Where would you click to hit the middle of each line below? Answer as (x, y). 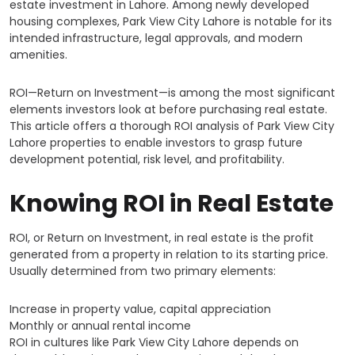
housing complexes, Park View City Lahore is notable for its (171, 21)
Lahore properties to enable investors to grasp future (156, 143)
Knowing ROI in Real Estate (172, 204)
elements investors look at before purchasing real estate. (168, 109)
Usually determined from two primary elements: (143, 271)
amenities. (38, 55)
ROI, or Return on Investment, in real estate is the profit (162, 238)
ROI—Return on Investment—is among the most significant (172, 93)
